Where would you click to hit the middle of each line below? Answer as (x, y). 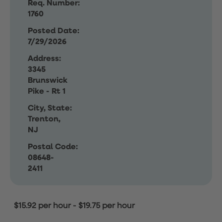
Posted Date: (54, 31)
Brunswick (48, 81)
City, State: (50, 109)
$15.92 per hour (42, 206)
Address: (44, 59)
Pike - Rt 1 (47, 92)
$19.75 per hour (107, 206)
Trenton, (44, 119)
